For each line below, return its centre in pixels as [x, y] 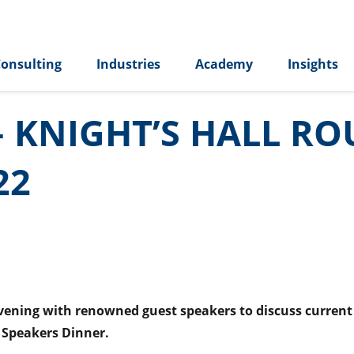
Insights [313, 64]
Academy [224, 64]
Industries [128, 64]
